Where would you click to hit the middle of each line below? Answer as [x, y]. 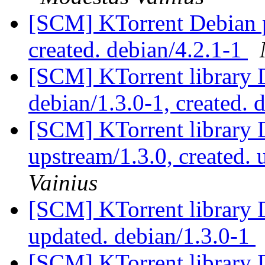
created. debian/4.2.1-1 [138, 50]
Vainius [63, 183]
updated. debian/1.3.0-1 [142, 236]
